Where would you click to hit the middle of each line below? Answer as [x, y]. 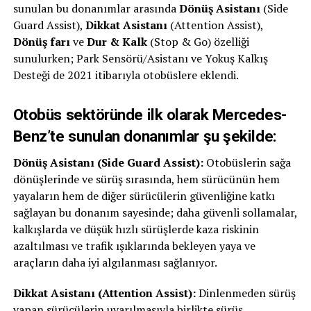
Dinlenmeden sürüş [245, 293]
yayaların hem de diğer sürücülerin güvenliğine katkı [144, 196]
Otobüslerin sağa [247, 162]
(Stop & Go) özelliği [198, 42]
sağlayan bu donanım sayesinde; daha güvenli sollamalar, [155, 212]
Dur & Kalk [117, 42]
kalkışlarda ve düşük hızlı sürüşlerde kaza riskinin [136, 229]
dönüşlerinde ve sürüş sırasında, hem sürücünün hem [146, 179]
